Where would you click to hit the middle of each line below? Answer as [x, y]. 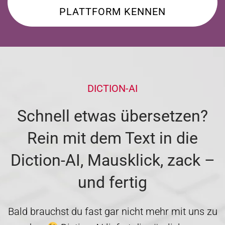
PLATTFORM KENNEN [113, 11]
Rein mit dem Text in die [113, 138]
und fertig [113, 182]
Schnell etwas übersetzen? [113, 116]
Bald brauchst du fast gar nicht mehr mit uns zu [113, 211]
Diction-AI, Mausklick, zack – [113, 160]
